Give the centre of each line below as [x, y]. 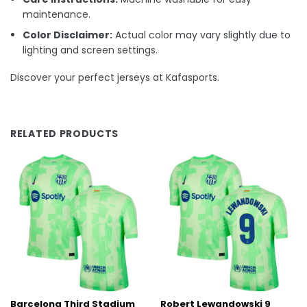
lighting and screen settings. [90, 50]
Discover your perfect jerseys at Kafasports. [115, 78]
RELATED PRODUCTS [65, 134]
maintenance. [57, 14]
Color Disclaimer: [68, 35]
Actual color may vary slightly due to [202, 35]
